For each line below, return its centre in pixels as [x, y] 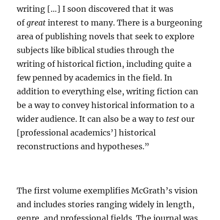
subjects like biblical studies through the [96, 50]
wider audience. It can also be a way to [92, 119]
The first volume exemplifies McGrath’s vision [108, 190]
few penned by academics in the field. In [95, 77]
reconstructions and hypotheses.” [83, 146]
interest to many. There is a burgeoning [124, 22]
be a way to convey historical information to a [106, 105]
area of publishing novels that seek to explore [106, 36]
